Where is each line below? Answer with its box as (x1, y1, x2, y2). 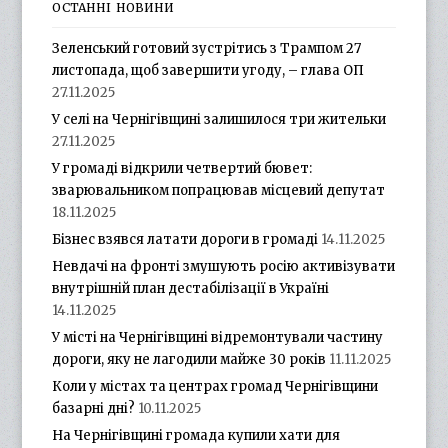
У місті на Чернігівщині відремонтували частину (52, 328, 384, 346)
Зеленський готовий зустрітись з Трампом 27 (52, 39, 362, 57)
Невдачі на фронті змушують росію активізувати (52, 257, 396, 275)
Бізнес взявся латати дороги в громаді (52, 230, 319, 248)
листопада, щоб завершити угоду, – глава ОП (52, 61, 365, 79)
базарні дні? (52, 399, 136, 417)
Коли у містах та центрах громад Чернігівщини (52, 377, 379, 395)
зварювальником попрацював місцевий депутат (52, 181, 386, 199)
